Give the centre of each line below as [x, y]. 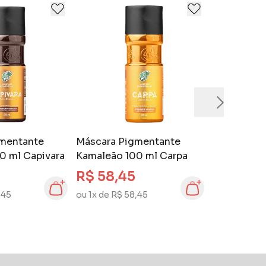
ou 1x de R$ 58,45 [112, 195]
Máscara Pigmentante [128, 142]
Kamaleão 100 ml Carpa [132, 156]
